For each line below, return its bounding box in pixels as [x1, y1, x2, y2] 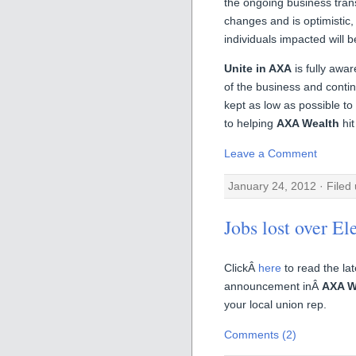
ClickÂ [224, 261, 258, 275]
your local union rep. [224, 298, 327, 311]
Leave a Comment [224, 146, 317, 160]
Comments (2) [224, 327, 296, 341]
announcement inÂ [224, 280, 322, 293]
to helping [224, 117, 277, 130]
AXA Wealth [277, 117, 339, 130]
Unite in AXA [224, 62, 292, 75]
